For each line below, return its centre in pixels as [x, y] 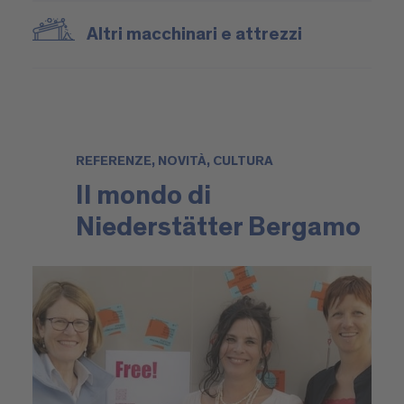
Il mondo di [144, 196]
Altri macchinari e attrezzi [194, 35]
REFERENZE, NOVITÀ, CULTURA [175, 161]
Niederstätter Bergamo [219, 228]
